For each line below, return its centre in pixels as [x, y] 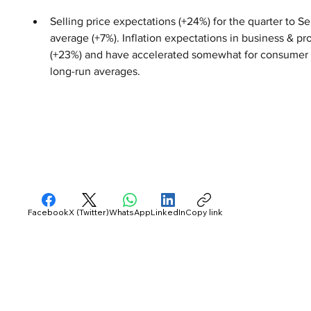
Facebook [49, 212]
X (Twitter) [89, 212]
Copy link [204, 212]
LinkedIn [168, 212]
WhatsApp [130, 212]
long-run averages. [95, 71]
